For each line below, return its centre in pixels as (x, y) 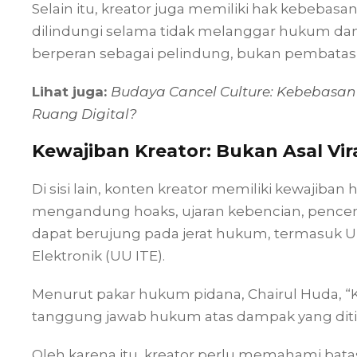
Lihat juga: (71, 91)
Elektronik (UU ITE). (98, 255)
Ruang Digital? (84, 114)
